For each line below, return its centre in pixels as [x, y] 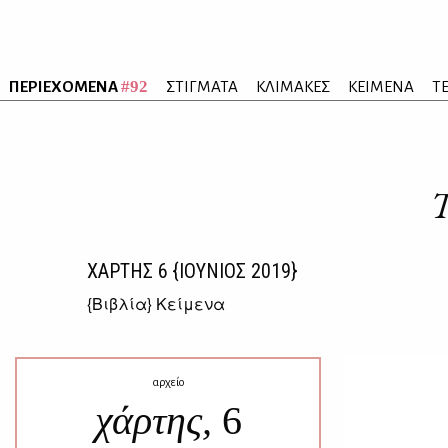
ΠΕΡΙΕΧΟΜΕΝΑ [65, 86]
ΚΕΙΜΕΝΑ [381, 86]
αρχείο [168, 382]
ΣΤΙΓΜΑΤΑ [202, 86]
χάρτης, [158, 420]
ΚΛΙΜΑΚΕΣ [293, 86]
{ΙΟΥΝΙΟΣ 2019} [232, 271]
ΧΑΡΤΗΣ [122, 271]
